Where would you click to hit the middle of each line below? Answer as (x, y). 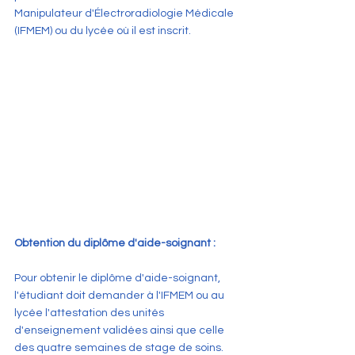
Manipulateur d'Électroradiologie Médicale (125, 13)
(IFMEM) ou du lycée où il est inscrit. (103, 31)
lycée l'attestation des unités (90, 313)
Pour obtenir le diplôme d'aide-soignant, (118, 279)
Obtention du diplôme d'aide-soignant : (115, 244)
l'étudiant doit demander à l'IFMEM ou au (120, 296)
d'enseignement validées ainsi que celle (120, 331)
